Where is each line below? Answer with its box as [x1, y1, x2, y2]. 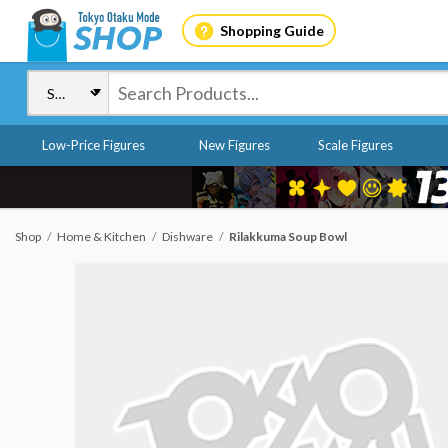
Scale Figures [317, 137, 393, 153]
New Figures [198, 137, 270, 153]
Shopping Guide [219, 21, 324, 39]
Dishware [162, 229, 213, 244]
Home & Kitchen [57, 229, 146, 244]
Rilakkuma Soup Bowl [229, 229, 347, 244]
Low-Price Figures [42, 137, 145, 153]
